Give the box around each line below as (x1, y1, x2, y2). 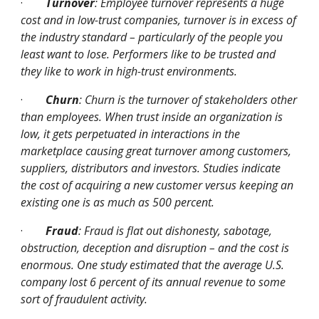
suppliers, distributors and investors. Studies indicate (21, 160, 281, 176)
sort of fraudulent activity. (21, 291, 148, 307)
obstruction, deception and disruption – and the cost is (21, 240, 290, 256)
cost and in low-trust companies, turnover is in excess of (21, 12, 297, 28)
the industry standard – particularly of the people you (21, 29, 283, 45)
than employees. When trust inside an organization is (21, 109, 283, 125)
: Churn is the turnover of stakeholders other (79, 92, 298, 108)
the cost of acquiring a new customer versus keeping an (21, 177, 294, 193)
